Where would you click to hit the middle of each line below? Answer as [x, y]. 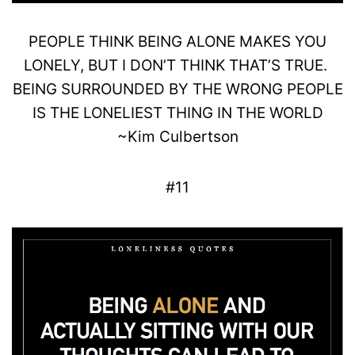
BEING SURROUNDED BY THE [119, 90]
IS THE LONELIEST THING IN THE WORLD [177, 113]
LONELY [52, 66]
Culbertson [198, 137]
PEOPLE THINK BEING [107, 42]
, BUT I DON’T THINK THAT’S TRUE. [206, 66]
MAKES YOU [281, 42]
